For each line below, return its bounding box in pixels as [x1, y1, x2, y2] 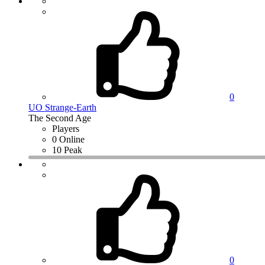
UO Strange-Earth [28, 102, 96, 112]
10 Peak [52, 144, 82, 155]
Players [52, 123, 79, 134]
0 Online [52, 134, 85, 144]
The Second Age [28, 112, 91, 123]
